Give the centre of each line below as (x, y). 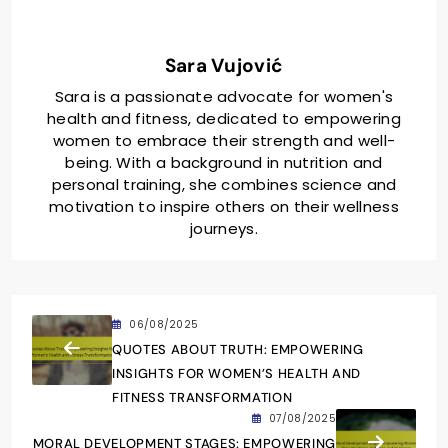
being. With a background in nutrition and (224, 163)
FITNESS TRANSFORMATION (202, 398)
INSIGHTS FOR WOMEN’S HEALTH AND (237, 374)
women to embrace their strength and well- (224, 141)
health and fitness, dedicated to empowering (224, 119)
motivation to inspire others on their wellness (224, 207)
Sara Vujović (224, 66)
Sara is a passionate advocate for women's (224, 97)
